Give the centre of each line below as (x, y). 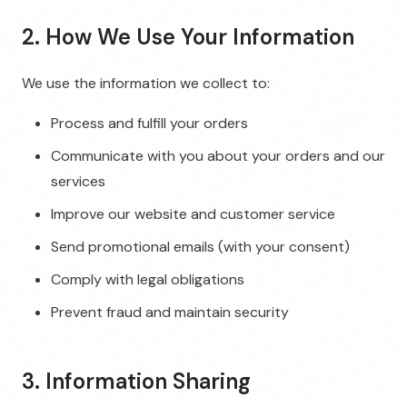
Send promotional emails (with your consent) (200, 247)
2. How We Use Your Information (188, 37)
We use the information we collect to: (146, 83)
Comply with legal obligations (148, 279)
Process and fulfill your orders (149, 123)
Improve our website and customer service (193, 214)
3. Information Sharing (136, 381)
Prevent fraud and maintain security (170, 312)
